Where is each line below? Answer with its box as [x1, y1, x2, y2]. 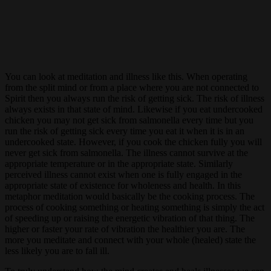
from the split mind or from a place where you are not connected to [5, 82, 259, 93]
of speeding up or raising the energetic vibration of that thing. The [5, 212, 255, 223]
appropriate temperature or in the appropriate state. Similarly [5, 158, 233, 169]
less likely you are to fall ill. [5, 245, 109, 256]
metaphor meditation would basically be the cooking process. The [5, 191, 255, 201]
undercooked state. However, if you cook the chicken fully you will [5, 136, 262, 147]
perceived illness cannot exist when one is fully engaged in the [5, 169, 242, 180]
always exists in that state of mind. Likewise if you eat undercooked [5, 103, 263, 114]
